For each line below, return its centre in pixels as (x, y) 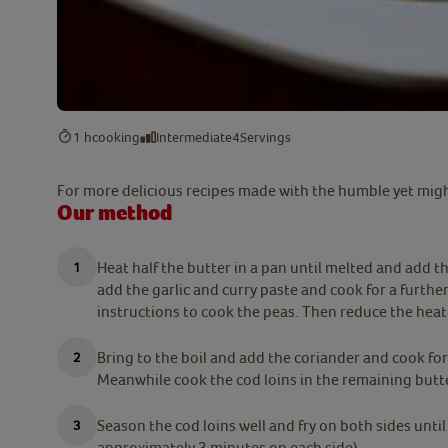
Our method (114, 213)
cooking (116, 136)
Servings (265, 136)
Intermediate (194, 136)
